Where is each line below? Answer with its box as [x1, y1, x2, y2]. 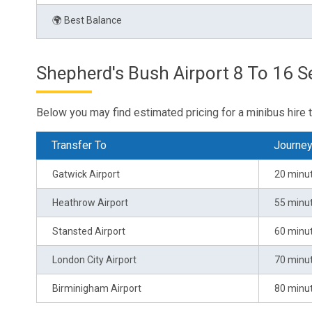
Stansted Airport [52, 225, 125, 237]
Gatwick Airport [52, 168, 120, 180]
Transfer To [52, 138, 107, 152]
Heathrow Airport [52, 196, 128, 208]
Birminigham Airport [52, 282, 141, 294]
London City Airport [52, 253, 136, 265]
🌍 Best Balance [52, 14, 122, 26]
